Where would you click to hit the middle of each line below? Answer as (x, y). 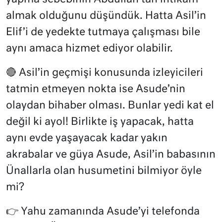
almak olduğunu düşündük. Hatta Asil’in (106, 16)
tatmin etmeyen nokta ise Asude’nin (96, 89)
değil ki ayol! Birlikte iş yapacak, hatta (100, 122)
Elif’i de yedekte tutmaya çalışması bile (103, 32)
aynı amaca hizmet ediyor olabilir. (89, 49)
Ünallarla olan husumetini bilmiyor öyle (104, 171)
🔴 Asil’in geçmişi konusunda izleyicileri (105, 73)
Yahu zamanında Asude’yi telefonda (109, 212)
